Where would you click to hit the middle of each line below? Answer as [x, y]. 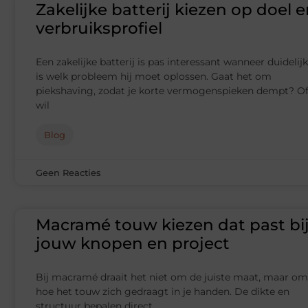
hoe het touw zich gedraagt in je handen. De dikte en [163, 292]
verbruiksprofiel [99, 29]
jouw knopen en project [133, 244]
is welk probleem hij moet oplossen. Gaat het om [154, 77]
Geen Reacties [68, 173]
